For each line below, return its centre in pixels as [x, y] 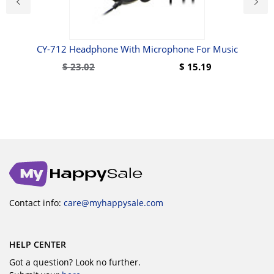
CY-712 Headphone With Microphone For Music [137, 49]
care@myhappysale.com [113, 203]
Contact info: [36, 203]
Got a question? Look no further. [75, 262]
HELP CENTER [38, 244]
